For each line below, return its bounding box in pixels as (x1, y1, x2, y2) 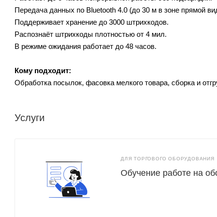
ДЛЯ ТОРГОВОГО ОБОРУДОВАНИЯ (121, 156, 215, 161)
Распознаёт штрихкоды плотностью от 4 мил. (15, 30, 167, 38)
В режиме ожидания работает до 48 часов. (15, 42, 156, 50)
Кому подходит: (15, 66, 71, 75)
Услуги (15, 112, 45, 123)
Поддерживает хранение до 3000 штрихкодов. (15, 17, 169, 26)
